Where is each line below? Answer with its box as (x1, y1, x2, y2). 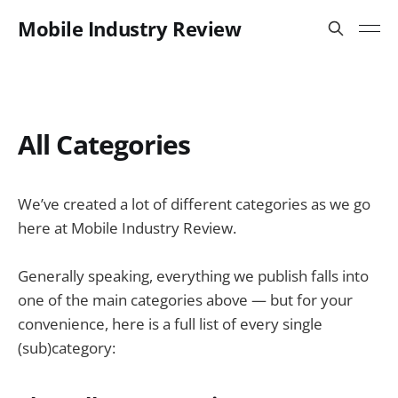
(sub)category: (18, 338, 115, 359)
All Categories (18, 126, 191, 163)
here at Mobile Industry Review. (18, 218, 236, 238)
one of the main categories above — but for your (18, 290, 353, 311)
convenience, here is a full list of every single (18, 314, 322, 335)
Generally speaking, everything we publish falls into (18, 266, 369, 287)
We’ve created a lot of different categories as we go (18, 194, 370, 214)
